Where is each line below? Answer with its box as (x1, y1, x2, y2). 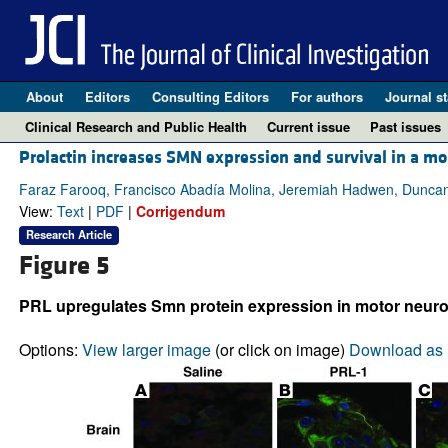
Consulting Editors (151, 87, 269, 106)
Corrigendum (135, 201, 225, 222)
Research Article (25, 226, 112, 243)
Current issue (267, 117, 350, 136)
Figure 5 (18, 248, 109, 283)
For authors (290, 87, 363, 106)
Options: (18, 337, 82, 361)
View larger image (81, 337, 211, 361)
